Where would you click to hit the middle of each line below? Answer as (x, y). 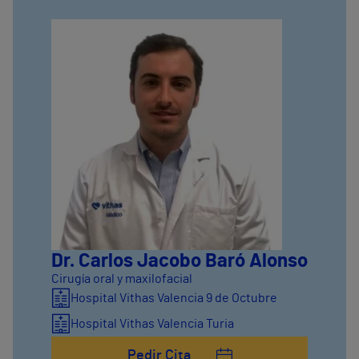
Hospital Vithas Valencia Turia (152, 324)
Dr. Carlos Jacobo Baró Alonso (179, 262)
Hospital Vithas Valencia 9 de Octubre (174, 298)
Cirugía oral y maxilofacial (122, 279)
